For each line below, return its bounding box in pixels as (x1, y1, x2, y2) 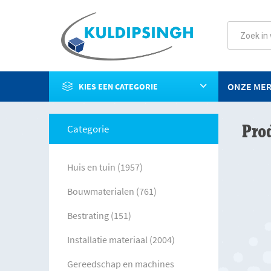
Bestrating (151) (67, 209, 131, 221)
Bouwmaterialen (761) (67, 184, 157, 197)
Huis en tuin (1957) (67, 160, 143, 173)
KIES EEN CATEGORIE (78, 80, 158, 92)
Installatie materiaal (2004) (67, 233, 175, 246)
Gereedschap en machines (67, 257, 174, 270)
